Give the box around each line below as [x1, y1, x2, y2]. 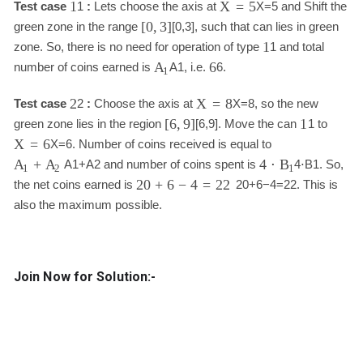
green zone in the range [13, 19, 141, 34]
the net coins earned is [13, 177, 136, 192]
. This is [297, 177, 339, 192]
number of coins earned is [13, 60, 154, 75]
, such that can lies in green [194, 19, 340, 34]
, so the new [254, 96, 318, 111]
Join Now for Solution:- [13, 269, 160, 285]
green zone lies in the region [13, 117, 164, 131]
